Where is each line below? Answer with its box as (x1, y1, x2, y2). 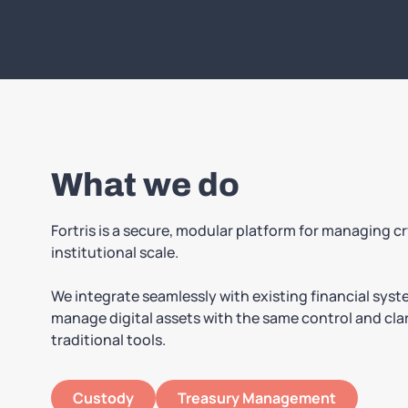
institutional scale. (51, 241, 178, 262)
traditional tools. (51, 329, 166, 350)
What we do (51, 166, 240, 203)
